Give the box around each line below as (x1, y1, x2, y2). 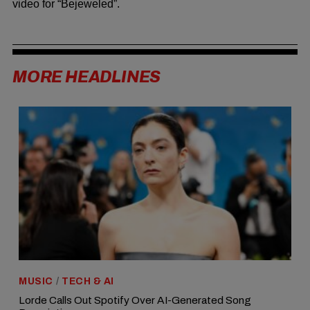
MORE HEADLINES (12, 69, 161, 86)
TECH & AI (62, 276, 114, 287)
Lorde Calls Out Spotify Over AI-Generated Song (19, 294, 251, 307)
